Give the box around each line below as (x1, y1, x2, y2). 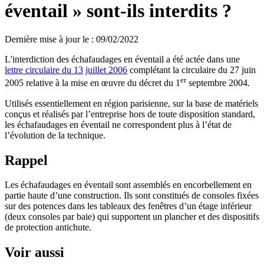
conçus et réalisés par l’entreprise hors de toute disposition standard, (5, 108, 255, 119)
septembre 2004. (186, 78, 250, 88)
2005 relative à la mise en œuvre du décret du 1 (5, 78, 180, 88)
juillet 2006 (85, 65, 127, 75)
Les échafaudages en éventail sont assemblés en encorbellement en (5, 180, 252, 190)
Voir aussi (5, 245, 64, 260)
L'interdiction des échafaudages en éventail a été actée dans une (5, 54, 240, 65)
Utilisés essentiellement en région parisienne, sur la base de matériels (5, 98, 258, 108)
